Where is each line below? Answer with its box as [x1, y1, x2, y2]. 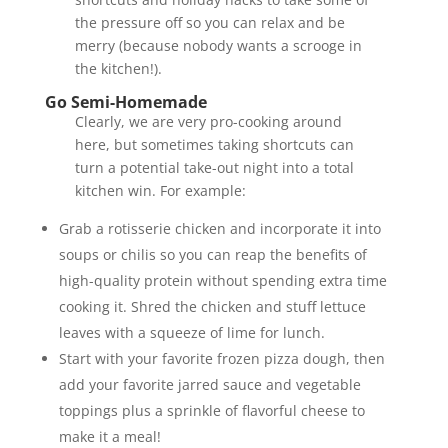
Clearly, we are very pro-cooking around [74, 112, 342, 132]
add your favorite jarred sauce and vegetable [58, 375, 361, 395]
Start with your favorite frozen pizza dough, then [58, 349, 385, 369]
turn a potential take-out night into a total [74, 158, 354, 178]
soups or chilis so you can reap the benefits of [58, 245, 367, 265]
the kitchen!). [74, 59, 162, 79]
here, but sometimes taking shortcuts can [74, 135, 354, 155]
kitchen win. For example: [74, 181, 246, 201]
